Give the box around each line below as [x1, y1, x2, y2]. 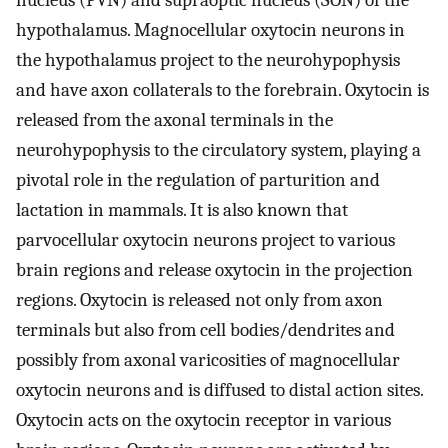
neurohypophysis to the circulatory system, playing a [16, 139, 421, 162]
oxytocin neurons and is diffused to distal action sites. [16, 379, 423, 402]
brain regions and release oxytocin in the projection [16, 259, 413, 282]
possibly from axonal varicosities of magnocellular [16, 349, 400, 372]
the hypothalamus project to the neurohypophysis [16, 49, 400, 72]
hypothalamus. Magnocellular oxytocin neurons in [16, 19, 405, 42]
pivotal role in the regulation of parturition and [16, 169, 380, 192]
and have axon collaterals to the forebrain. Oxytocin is [16, 79, 429, 102]
